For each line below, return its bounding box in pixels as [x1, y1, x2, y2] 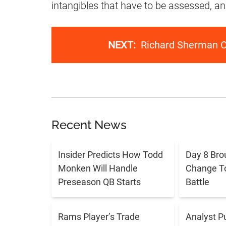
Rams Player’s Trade [58, 211, 140, 222]
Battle [185, 176, 209, 187]
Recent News [51, 117, 127, 132]
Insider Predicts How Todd [58, 149, 163, 160]
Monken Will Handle [58, 162, 138, 174]
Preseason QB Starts [58, 176, 141, 187]
